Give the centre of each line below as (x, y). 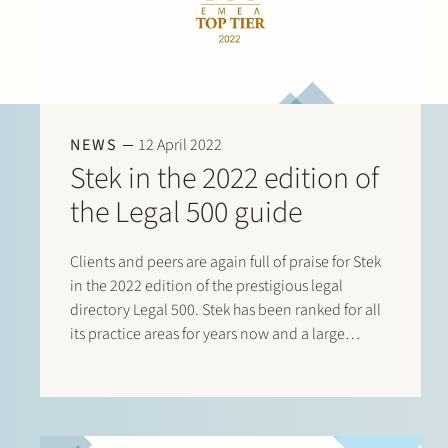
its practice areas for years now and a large (207, 334)
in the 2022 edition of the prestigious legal (206, 286)
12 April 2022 (180, 145)
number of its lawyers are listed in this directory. (225, 358)
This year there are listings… (161, 382)
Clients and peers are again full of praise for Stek (225, 262)
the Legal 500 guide (186, 213)
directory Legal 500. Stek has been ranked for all (225, 310)
